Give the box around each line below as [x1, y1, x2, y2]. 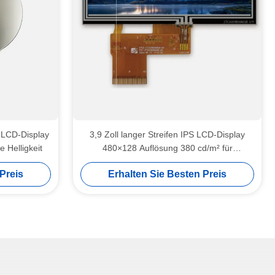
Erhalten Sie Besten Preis [108, 169, 227, 179]
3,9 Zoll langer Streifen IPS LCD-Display [90, 130, 245, 139]
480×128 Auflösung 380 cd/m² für [102, 143, 233, 153]
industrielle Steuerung [125, 157, 210, 166]
